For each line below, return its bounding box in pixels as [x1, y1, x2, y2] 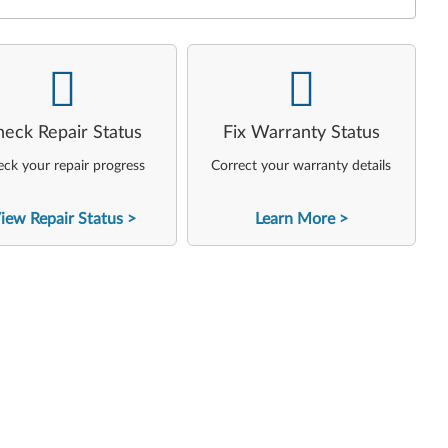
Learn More [254, 211, 335, 227]
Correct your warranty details [211, 159, 392, 173]
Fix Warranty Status [222, 124, 380, 142]
